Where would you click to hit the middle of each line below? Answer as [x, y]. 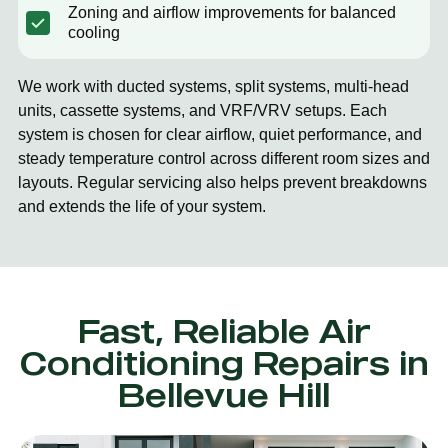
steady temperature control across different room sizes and [224, 158]
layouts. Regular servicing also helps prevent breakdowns [222, 182]
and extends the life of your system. [142, 206]
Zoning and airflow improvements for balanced [232, 12]
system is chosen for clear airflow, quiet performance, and [220, 134]
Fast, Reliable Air [224, 330]
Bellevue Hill [224, 394]
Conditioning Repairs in [224, 362]
